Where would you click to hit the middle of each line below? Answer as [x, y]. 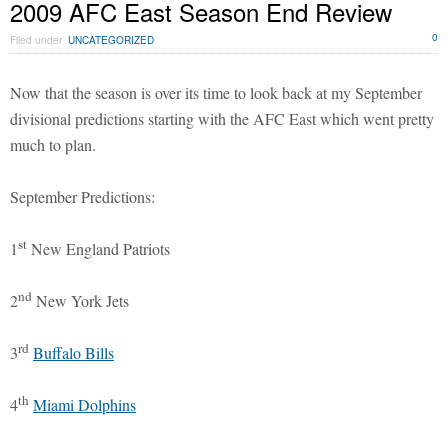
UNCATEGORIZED [111, 39]
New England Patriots [98, 248]
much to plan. [53, 144]
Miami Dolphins [84, 404]
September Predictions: [82, 196]
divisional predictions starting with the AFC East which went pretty [222, 118]
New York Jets [80, 300]
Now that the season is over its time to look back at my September [216, 92]
